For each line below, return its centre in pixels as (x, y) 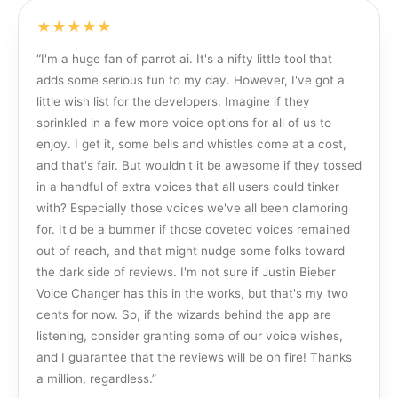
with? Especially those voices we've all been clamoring (192, 208)
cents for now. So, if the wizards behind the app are (184, 314)
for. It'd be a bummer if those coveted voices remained (193, 229)
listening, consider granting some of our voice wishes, (190, 336)
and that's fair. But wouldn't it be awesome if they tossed (199, 165)
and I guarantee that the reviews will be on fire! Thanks (194, 357)
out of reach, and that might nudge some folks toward (191, 251)
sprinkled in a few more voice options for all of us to (184, 123)
